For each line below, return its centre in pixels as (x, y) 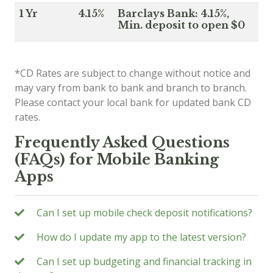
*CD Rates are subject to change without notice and (133, 73)
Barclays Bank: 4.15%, (173, 13)
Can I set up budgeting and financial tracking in (144, 261)
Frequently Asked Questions (122, 142)
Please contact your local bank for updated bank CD (133, 102)
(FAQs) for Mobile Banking (117, 159)
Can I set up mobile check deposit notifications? (144, 212)
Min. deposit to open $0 (181, 25)
